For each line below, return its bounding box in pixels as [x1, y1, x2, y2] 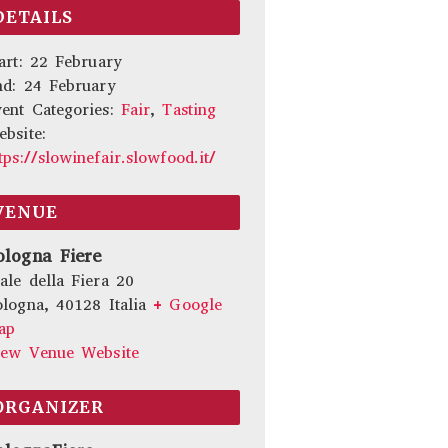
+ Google [153, 294, 223, 315]
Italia [108, 294, 147, 315]
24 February [23, 75, 116, 96]
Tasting [162, 99, 217, 120]
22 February [29, 51, 122, 72]
